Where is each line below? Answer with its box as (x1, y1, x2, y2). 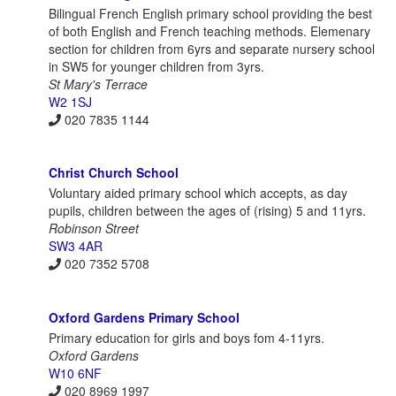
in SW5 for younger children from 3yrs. (49, 57, 264, 75)
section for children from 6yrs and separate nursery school (49, 39, 375, 57)
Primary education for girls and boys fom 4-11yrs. (49, 328, 324, 346)
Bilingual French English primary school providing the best (49, 4, 372, 22)
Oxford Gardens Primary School (49, 308, 240, 326)
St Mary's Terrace (49, 74, 148, 93)
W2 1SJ (49, 92, 92, 110)
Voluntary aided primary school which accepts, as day (49, 184, 347, 202)
